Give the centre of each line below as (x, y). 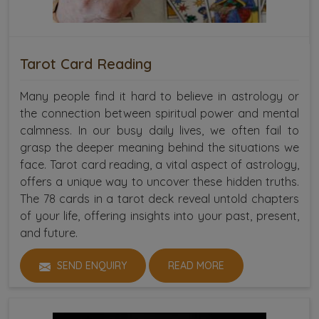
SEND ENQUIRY (90, 266)
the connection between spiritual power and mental (159, 114)
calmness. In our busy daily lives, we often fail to (159, 131)
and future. (49, 233)
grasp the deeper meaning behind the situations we (159, 148)
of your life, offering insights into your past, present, (159, 216)
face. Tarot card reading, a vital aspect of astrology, (159, 165)
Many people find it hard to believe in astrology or (159, 96)
